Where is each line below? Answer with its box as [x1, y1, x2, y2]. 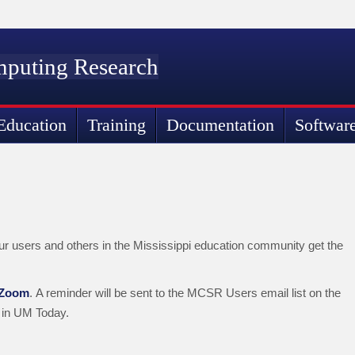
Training [87, 115, 146, 135]
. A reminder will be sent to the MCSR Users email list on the [29, 286, 341, 300]
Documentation [166, 115, 274, 135]
